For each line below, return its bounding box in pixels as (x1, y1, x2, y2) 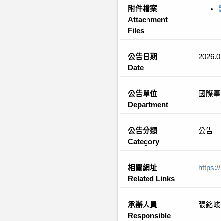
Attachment (128, 16, 168, 24)
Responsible (128, 212, 171, 220)
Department (128, 101, 168, 109)
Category (128, 138, 159, 146)
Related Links (128, 175, 175, 183)
